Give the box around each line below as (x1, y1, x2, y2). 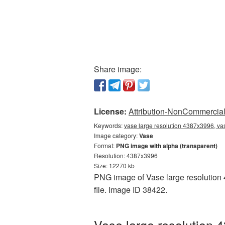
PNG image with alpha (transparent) (116, 141, 217, 150)
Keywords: (94, 121, 124, 130)
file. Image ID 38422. (94, 184, 167, 195)
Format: (94, 141, 116, 150)
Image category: (94, 131, 139, 140)
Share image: (94, 63, 142, 75)
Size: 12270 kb (94, 161, 135, 170)
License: (94, 105, 127, 117)
